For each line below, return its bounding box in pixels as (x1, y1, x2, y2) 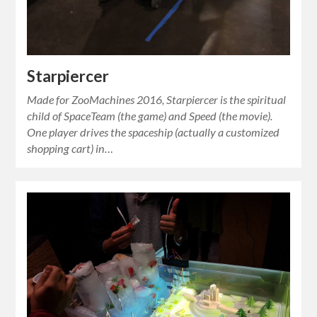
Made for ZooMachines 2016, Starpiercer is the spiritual (27, 92, 287, 106)
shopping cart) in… (27, 141, 114, 155)
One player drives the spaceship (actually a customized (27, 125, 280, 139)
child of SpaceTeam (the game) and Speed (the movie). (27, 108, 273, 122)
